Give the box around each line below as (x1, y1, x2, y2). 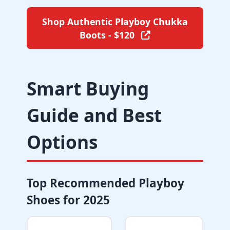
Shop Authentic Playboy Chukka (42, 15, 188, 28)
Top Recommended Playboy (27, 175, 184, 191)
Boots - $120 (80, 29, 137, 41)
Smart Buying (27, 76, 149, 101)
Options (27, 129, 98, 154)
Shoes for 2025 (27, 192, 110, 208)
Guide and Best (27, 103, 162, 127)
